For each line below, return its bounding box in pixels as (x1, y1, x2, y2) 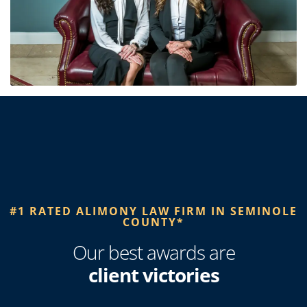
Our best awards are (72, 239, 235, 265)
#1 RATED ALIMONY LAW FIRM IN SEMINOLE (10, 204, 297, 219)
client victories (88, 262, 219, 288)
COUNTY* (123, 214, 184, 230)
